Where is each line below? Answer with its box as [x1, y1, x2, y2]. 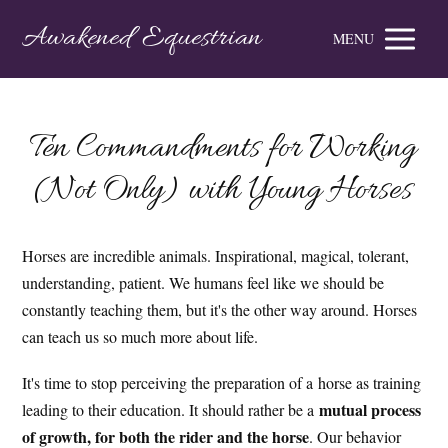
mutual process [319, 398, 422, 422]
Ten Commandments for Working [30, 127, 417, 171]
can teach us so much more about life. [22, 326, 259, 347]
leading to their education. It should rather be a [22, 399, 320, 421]
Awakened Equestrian [22, 20, 262, 58]
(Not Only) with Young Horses [34, 169, 413, 213]
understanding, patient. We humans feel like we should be [22, 272, 385, 293]
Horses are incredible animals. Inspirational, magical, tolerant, [22, 245, 410, 266]
